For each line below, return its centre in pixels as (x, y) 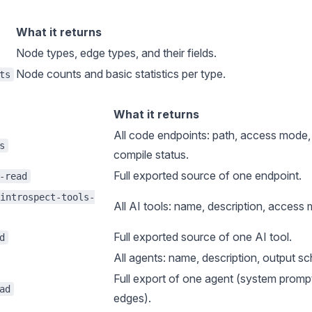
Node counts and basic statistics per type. (121, 74)
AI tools (149, 206)
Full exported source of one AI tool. (203, 237)
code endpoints (168, 135)
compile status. (151, 155)
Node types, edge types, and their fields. (116, 53)
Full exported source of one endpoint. (208, 175)
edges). (132, 298)
